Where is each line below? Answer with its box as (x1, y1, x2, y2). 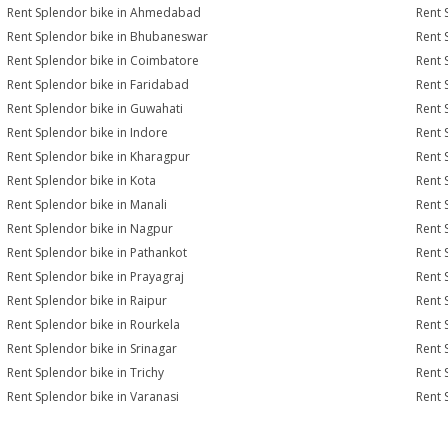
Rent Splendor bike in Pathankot (7, 244, 188, 261)
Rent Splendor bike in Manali (7, 196, 168, 213)
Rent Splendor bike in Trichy (7, 364, 165, 381)
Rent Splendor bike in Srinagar (7, 340, 178, 357)
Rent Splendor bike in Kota (7, 172, 157, 189)
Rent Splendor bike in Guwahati (7, 100, 184, 117)
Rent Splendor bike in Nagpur (7, 220, 174, 237)
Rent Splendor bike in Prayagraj (7, 268, 185, 285)
